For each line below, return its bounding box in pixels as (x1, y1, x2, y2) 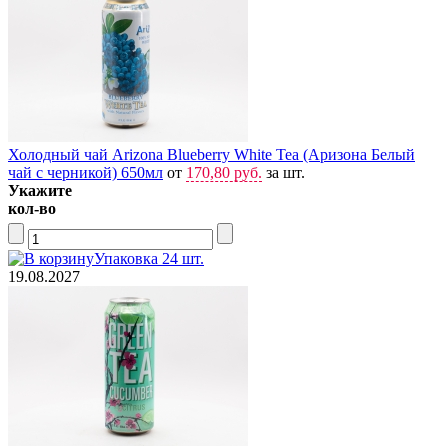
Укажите (8, 181, 72, 199)
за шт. (262, 163, 305, 181)
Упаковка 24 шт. (94, 249, 204, 267)
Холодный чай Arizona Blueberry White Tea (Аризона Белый (8, 145, 415, 163)
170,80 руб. (186, 163, 262, 181)
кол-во (8, 199, 56, 217)
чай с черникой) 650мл (8, 163, 163, 181)
